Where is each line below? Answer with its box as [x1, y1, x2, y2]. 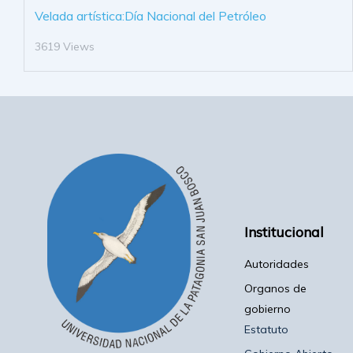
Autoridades [244, 257, 309, 272]
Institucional [244, 223, 324, 242]
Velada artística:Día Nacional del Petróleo [35, 8, 266, 24]
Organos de [244, 281, 307, 296]
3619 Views [35, 39, 95, 54]
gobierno [244, 302, 291, 317]
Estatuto [244, 322, 288, 337]
